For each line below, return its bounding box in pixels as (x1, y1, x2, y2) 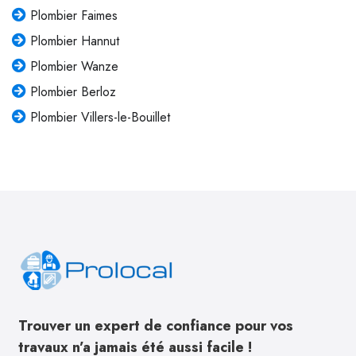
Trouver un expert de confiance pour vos (18, 315, 293, 336)
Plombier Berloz (29, 82, 116, 101)
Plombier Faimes (29, 6, 118, 25)
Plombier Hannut (29, 31, 119, 50)
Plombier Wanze (29, 56, 118, 75)
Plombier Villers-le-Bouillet (29, 107, 170, 126)
